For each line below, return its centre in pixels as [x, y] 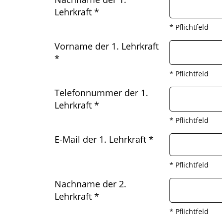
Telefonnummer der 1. [101, 93]
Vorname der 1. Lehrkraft [107, 46]
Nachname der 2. [90, 184]
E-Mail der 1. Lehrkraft [102, 139]
